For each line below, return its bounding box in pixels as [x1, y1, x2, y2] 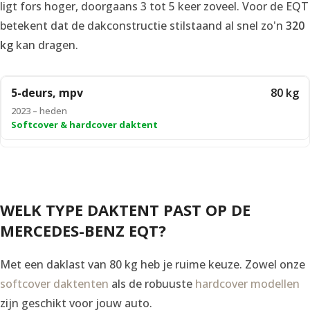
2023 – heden [11, 104, 67, 117]
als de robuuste [109, 275, 195, 291]
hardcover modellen [195, 275, 300, 291]
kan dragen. [13, 37, 78, 53]
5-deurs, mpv [11, 84, 83, 100]
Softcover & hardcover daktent [11, 118, 158, 131]
